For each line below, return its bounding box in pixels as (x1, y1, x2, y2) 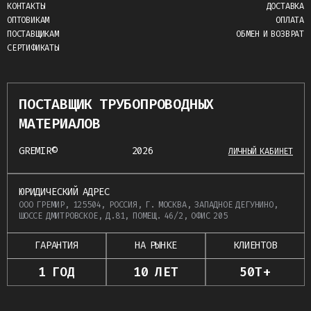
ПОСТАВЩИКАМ (7, 28, 59, 40)
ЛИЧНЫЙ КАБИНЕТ (228, 146, 293, 158)
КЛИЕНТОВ (233, 239, 277, 253)
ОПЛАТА (276, 15, 304, 26)
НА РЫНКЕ (135, 239, 177, 253)
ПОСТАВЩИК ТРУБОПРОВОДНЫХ (19, 95, 215, 114)
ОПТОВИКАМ (7, 15, 50, 26)
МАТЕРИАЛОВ (19, 115, 101, 133)
